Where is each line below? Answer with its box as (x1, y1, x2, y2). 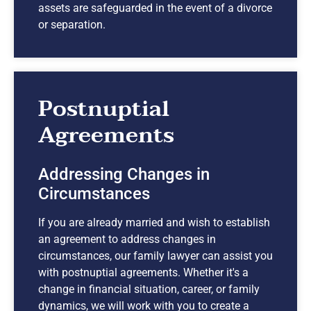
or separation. (38, 17, 106, 31)
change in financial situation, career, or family (38, 282, 260, 296)
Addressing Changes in (38, 164, 210, 184)
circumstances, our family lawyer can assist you (38, 249, 273, 262)
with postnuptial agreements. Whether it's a (38, 265, 249, 279)
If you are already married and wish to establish (38, 215, 270, 229)
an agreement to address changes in (38, 232, 216, 246)
